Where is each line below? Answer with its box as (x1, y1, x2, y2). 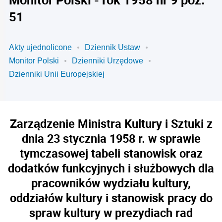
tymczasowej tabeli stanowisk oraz (19, 145, 203, 161)
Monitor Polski (9, 56, 59, 65)
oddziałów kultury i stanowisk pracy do (9, 190, 213, 206)
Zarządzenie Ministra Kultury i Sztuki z (9, 115, 213, 131)
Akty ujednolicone (9, 43, 72, 52)
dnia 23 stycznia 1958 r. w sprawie (21, 130, 201, 146)
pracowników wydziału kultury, (31, 175, 191, 191)
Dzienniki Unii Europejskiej (9, 70, 105, 78)
